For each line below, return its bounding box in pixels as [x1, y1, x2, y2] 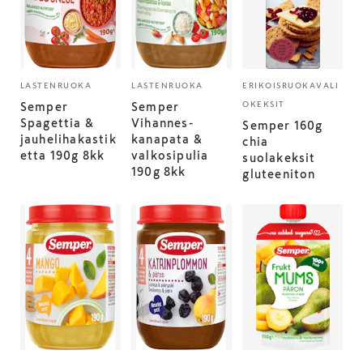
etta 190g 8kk [19, 150, 105, 161]
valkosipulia [131, 150, 209, 161]
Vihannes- [131, 117, 194, 129]
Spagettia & [19, 117, 94, 129]
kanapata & [131, 134, 203, 145]
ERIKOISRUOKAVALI [242, 81, 340, 90]
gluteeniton [242, 169, 316, 180]
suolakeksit [242, 152, 316, 164]
